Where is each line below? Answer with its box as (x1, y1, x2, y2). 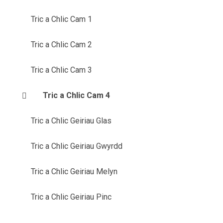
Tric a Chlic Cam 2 (30, 40, 92, 50)
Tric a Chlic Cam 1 (30, 14, 92, 24)
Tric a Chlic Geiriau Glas (30, 116, 111, 126)
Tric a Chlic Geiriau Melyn (30, 167, 117, 177)
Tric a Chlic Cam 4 (42, 91, 110, 101)
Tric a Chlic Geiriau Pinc (30, 192, 111, 202)
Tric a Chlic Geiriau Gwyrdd (30, 141, 122, 151)
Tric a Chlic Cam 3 (30, 65, 92, 75)
